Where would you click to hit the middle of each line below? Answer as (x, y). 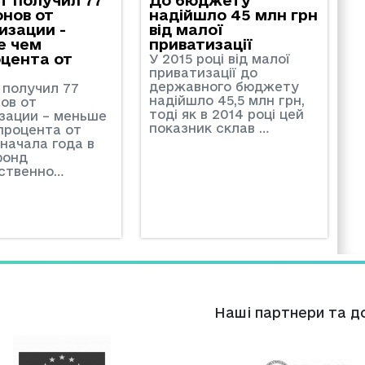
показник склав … (209, 128)
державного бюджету (224, 86)
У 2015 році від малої (219, 58)
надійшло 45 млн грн (233, 14)
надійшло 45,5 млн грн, (226, 100)
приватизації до (203, 72)
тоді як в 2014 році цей (226, 114)
